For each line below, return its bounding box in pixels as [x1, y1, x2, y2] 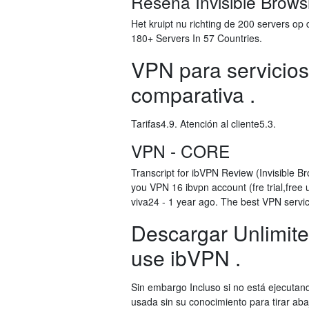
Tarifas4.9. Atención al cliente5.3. [131, 117, 276, 130]
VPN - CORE [131, 139, 230, 163]
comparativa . [131, 79, 255, 109]
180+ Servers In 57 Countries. [131, 31, 262, 45]
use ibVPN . [131, 243, 241, 272]
